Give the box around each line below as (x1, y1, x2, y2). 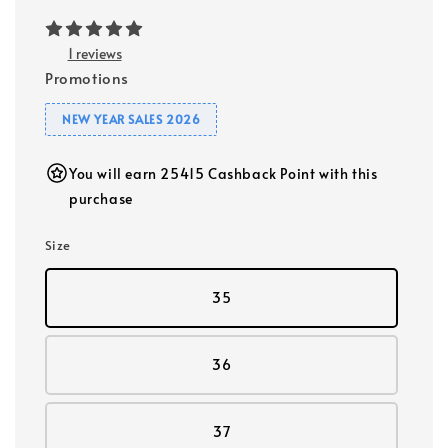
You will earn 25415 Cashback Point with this (69, 164, 378, 184)
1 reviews (67, 44, 122, 64)
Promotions (45, 67, 129, 89)
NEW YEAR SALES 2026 (62, 111, 201, 128)
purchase (69, 189, 133, 209)
